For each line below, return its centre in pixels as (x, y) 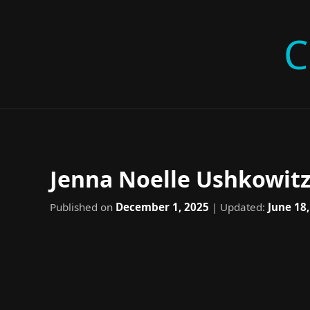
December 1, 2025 (162, 207)
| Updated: (238, 207)
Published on (83, 207)
